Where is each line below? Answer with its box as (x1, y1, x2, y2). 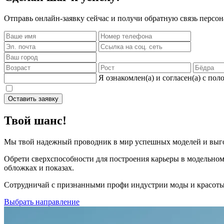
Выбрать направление (4, 197, 79, 206)
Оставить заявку (8, 95, 58, 103)
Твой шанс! (4, 113, 66, 127)
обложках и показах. (4, 163, 74, 172)
